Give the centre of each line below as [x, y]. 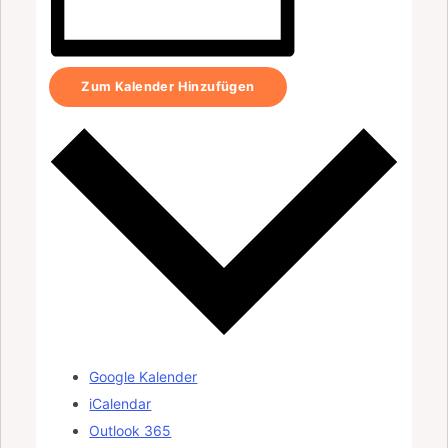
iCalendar [120, 404]
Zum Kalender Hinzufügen [168, 87]
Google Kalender [143, 377]
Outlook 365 [130, 431]
